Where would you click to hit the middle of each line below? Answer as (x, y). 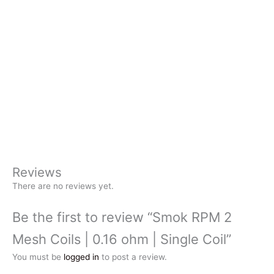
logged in (81, 257)
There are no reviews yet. (63, 186)
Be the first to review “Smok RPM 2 (122, 217)
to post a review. (133, 257)
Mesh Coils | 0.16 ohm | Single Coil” (122, 239)
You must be (38, 257)
